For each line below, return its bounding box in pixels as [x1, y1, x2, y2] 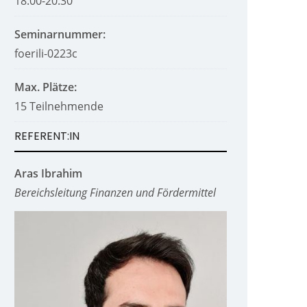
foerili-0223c [14, 46, 77, 61]
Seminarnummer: [14, 27, 106, 42]
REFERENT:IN [14, 128, 79, 144]
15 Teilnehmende [14, 99, 103, 114]
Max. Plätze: [14, 79, 77, 95]
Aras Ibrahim [14, 166, 82, 181]
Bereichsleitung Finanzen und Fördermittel [14, 185, 216, 200]
